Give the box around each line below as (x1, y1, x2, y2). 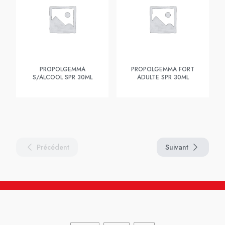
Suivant (165, 142, 188, 152)
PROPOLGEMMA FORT (131, 65, 194, 74)
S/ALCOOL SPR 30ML (32, 73, 92, 82)
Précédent (37, 142, 69, 152)
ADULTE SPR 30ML (137, 73, 189, 82)
